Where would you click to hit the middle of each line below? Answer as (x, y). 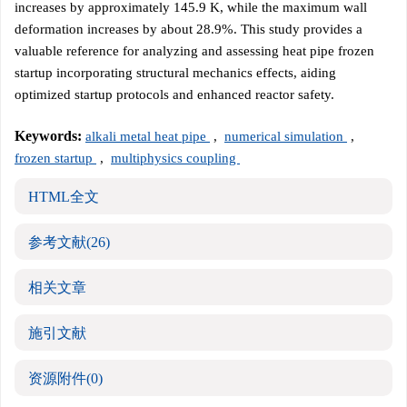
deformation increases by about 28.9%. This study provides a (189, 29)
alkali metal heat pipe (148, 136)
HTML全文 (64, 197)
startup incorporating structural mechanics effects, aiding (175, 73)
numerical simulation (286, 136)
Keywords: (48, 136)
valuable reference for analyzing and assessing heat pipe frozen (194, 51)
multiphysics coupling (175, 158)
